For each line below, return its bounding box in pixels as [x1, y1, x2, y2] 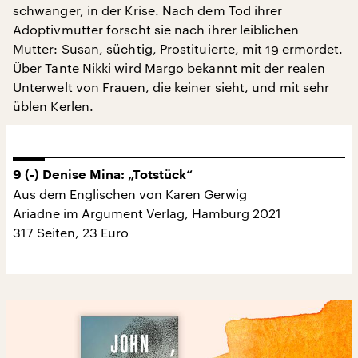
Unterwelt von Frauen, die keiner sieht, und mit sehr [13, 78, 330, 94]
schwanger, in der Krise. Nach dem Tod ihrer [13, 2, 283, 18]
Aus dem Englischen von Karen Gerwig [13, 185, 247, 201]
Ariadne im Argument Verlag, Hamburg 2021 [13, 205, 281, 221]
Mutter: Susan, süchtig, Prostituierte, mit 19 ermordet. [13, 40, 344, 56]
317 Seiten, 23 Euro [13, 224, 129, 240]
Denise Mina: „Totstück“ [42, 168, 193, 181]
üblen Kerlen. [13, 97, 94, 113]
